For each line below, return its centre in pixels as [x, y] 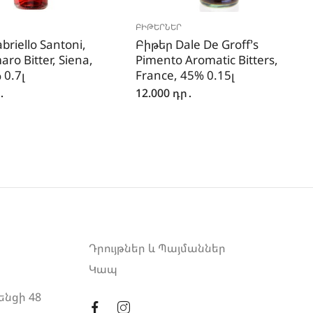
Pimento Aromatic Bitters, [207, 60]
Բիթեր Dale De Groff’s [197, 45]
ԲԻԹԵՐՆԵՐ [159, 27]
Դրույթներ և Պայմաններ [157, 248]
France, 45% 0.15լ [185, 75]
